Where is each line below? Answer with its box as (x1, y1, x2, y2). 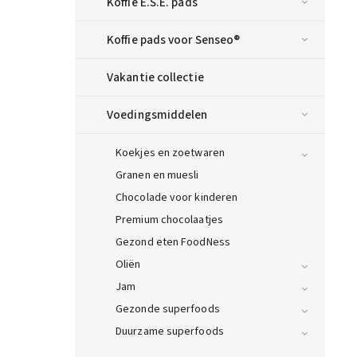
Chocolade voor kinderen (116, 190, 238, 206)
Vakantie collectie (107, 69, 204, 87)
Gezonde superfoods (116, 301, 220, 318)
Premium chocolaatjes (116, 212, 223, 229)
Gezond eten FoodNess (116, 234, 230, 251)
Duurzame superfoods (116, 324, 224, 340)
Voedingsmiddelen (107, 106, 208, 124)
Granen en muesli (116, 167, 199, 184)
